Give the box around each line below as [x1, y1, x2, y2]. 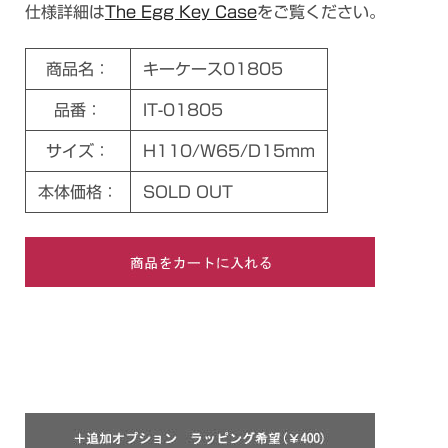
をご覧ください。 [256, 4, 385, 20]
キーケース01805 [142, 61, 283, 77]
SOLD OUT [142, 184, 233, 200]
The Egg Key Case [104, 4, 257, 20]
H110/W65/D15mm [142, 143, 315, 159]
